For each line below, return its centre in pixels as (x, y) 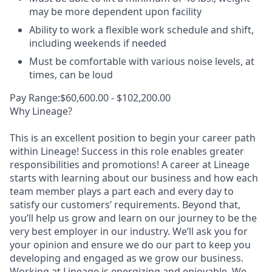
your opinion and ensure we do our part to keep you (130, 245)
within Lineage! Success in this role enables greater (127, 151)
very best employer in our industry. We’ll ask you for (129, 231)
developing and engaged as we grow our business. (127, 258)
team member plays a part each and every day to (122, 191)
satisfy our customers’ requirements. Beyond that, (125, 205)
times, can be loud (71, 75)
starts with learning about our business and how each (134, 178)
